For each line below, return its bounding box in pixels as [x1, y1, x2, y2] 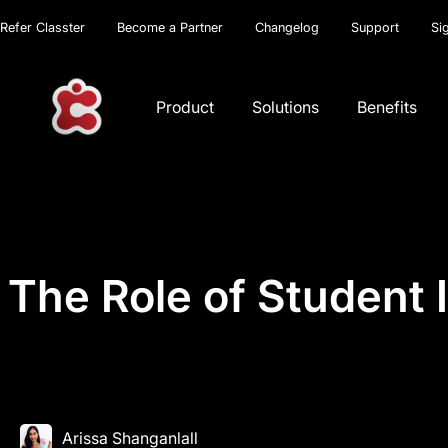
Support [351, 20, 399, 35]
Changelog [255, 20, 319, 35]
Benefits [357, 96, 418, 117]
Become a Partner [117, 20, 223, 35]
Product [156, 96, 215, 117]
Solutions [252, 96, 320, 117]
